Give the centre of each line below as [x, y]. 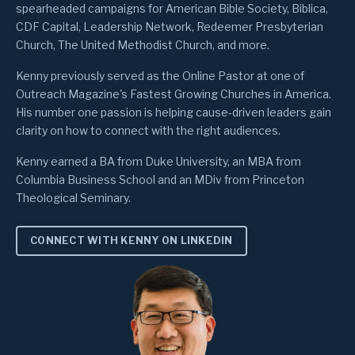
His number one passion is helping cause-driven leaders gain [174, 112]
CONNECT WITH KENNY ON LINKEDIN [132, 240]
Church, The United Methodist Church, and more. [143, 44]
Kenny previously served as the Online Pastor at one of [160, 75]
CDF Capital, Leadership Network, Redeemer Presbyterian [170, 26]
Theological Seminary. [74, 197]
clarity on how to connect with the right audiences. [148, 130]
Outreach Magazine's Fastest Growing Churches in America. [174, 94]
